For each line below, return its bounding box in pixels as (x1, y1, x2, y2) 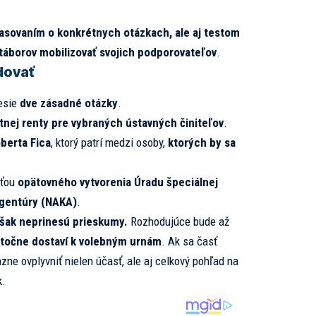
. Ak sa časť (161, 233, 217, 248)
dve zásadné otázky (19, 95, 118, 110)
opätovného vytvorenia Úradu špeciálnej (17, 174, 218, 189)
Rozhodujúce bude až (127, 214, 229, 229)
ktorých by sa (167, 135, 236, 150)
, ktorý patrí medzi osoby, (50, 135, 168, 150)
